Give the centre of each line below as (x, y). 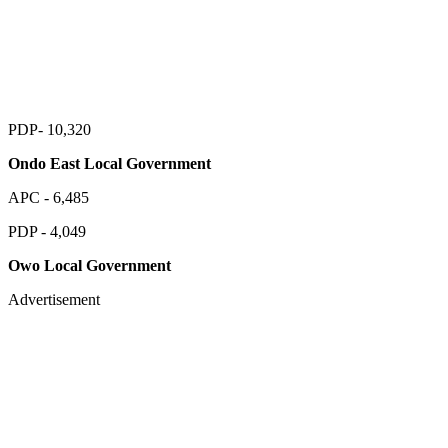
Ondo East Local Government (109, 163)
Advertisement (54, 299)
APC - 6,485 (48, 197)
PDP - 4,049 (47, 231)
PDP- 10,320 (49, 129)
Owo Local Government (89, 265)
